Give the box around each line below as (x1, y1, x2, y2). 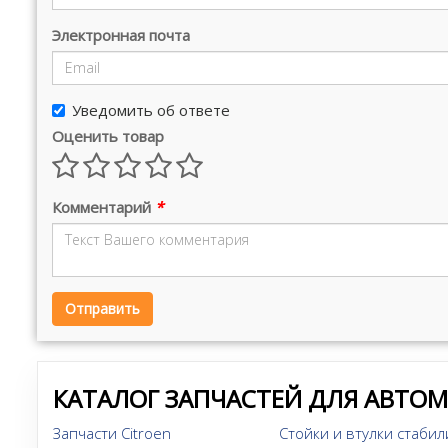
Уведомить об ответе (72, 99, 230, 120)
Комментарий (52, 196, 155, 217)
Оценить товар (52, 125, 164, 146)
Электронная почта (52, 24, 190, 45)
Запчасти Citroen (53, 422, 171, 443)
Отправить (65, 298, 140, 318)
